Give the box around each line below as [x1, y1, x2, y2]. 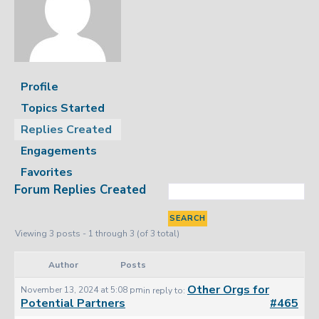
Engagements [21, 143, 97, 159]
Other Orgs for [187, 282, 269, 298]
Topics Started [21, 100, 105, 116]
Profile [21, 79, 58, 95]
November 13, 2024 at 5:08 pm [21, 284, 143, 296]
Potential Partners [21, 296, 125, 311]
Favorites [21, 164, 73, 180]
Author [48, 259, 78, 271]
